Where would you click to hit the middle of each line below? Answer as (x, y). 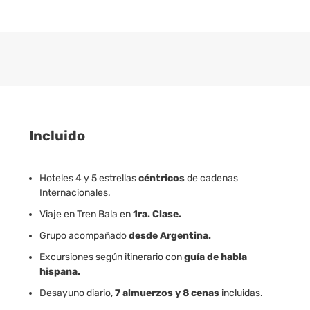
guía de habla (215, 257)
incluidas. (241, 293)
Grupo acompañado (84, 236)
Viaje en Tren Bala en (86, 214)
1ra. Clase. (157, 214)
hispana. (60, 272)
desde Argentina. (170, 236)
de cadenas (212, 178)
